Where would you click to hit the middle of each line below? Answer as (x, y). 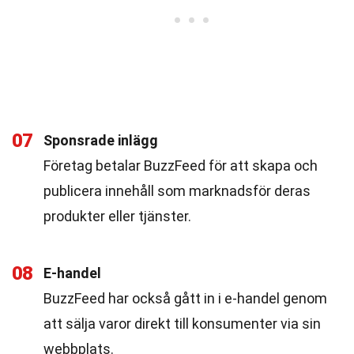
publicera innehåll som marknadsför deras (177, 191)
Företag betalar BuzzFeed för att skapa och (181, 166)
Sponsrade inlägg (101, 140)
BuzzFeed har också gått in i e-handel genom (185, 298)
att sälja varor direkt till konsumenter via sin (182, 324)
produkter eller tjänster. (117, 216)
